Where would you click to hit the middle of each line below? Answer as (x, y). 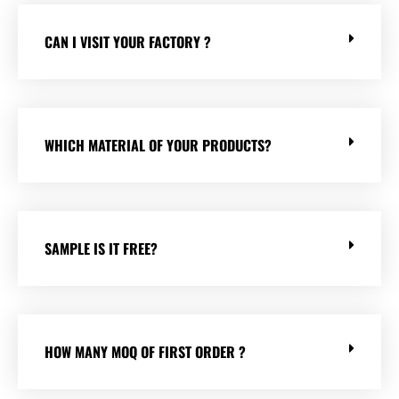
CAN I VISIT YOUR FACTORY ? (128, 42)
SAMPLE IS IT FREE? (101, 249)
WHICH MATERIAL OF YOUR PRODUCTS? (158, 146)
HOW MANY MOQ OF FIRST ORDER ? (145, 352)
